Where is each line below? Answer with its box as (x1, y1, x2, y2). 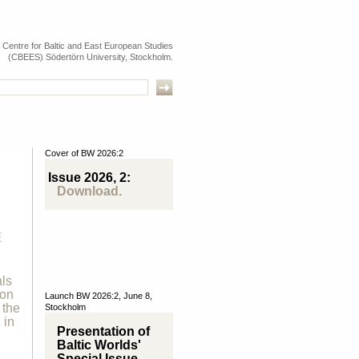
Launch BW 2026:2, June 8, (45, 291, 152, 301)
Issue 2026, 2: (45, 171, 131, 184)
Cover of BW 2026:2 (45, 148, 123, 158)
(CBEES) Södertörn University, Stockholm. (8, 52, 173, 62)
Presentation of (57, 325, 150, 338)
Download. (57, 184, 122, 198)
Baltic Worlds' (57, 338, 141, 352)
